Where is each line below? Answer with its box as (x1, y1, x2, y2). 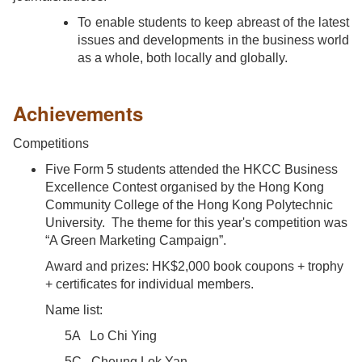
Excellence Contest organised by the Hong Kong (45, 179, 324, 194)
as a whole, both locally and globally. (78, 50, 288, 65)
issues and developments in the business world (78, 32, 349, 47)
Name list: (45, 302, 112, 317)
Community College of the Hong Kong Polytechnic (45, 197, 333, 212)
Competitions (13, 136, 89, 150)
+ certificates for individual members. (45, 276, 254, 291)
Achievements (13, 99, 143, 127)
